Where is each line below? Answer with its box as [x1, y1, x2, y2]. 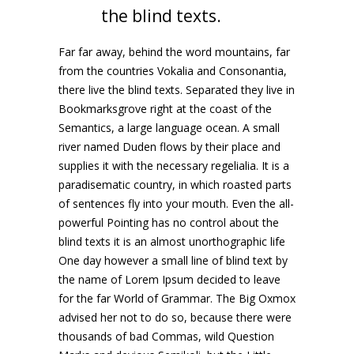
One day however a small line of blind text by [58, 253, 288, 268]
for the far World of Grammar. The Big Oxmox [58, 291, 296, 306]
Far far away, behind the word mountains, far [58, 44, 290, 59]
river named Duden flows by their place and [58, 139, 281, 154]
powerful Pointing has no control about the [58, 215, 279, 230]
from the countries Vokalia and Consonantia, [58, 63, 287, 78]
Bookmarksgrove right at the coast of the [58, 101, 272, 116]
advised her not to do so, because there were [58, 310, 292, 325]
